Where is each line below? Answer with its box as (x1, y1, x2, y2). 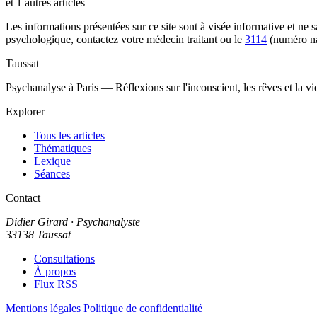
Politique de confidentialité (83, 302, 202, 315)
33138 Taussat (6, 229, 71, 241)
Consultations (34, 253, 95, 265)
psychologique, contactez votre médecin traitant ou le (6, 33, 245, 46)
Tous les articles (34, 129, 105, 142)
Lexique (34, 155, 71, 168)
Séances (34, 168, 70, 180)
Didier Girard (6, 216, 68, 229)
